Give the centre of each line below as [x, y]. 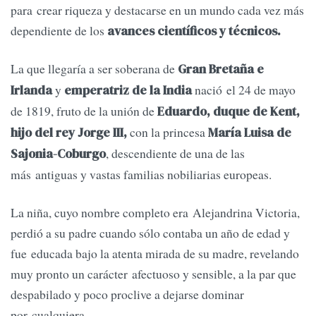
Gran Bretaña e [221, 69]
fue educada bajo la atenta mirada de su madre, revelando [155, 253]
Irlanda [31, 91]
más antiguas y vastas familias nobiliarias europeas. [141, 175]
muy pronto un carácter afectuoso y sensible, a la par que [153, 273]
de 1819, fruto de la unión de [84, 111]
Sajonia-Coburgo [58, 154]
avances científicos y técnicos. [193, 31]
